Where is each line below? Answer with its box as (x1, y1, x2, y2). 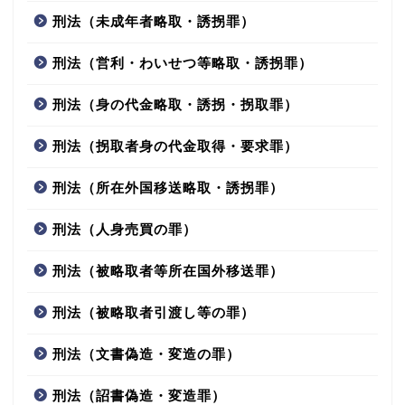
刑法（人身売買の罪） (52, 221, 197, 237)
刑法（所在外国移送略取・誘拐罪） (52, 179, 284, 195)
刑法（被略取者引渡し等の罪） (52, 304, 255, 320)
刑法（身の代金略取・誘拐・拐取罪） (52, 96, 298, 112)
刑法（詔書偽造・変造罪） (52, 387, 226, 403)
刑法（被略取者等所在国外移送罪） (52, 262, 284, 278)
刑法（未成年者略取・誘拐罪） (52, 13, 255, 29)
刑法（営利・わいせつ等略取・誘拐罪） (52, 54, 313, 71)
